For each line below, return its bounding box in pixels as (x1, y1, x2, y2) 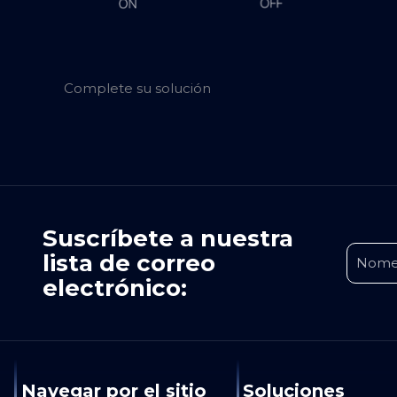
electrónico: (42, 274, 187, 302)
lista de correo (42, 249, 215, 277)
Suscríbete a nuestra (42, 224, 293, 253)
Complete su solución (64, 79, 211, 97)
